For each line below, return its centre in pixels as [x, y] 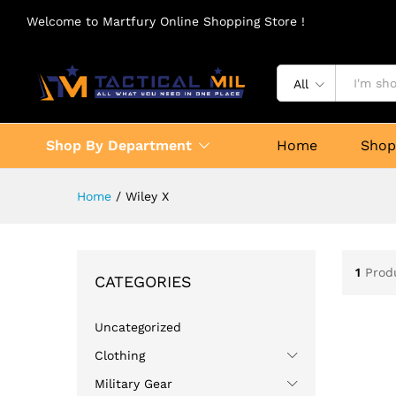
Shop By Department [119, 145]
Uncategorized [138, 327]
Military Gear [133, 383]
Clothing [120, 355]
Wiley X [147, 196]
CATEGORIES [143, 281]
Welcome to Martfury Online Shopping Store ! [166, 21]
